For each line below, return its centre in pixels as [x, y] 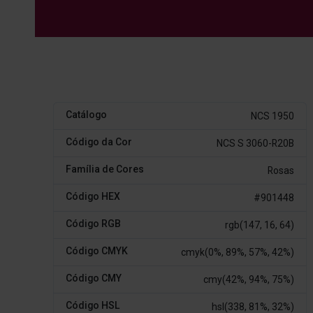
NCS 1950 [273, 116]
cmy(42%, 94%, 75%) [249, 279]
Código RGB [93, 223]
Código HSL [92, 305]
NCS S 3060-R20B [256, 143]
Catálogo [86, 114]
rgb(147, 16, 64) [260, 225]
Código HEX [93, 196]
